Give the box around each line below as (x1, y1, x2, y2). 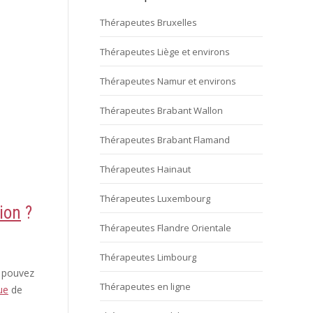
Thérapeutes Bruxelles (100, 16, 197, 29)
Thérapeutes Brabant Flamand (100, 133, 230, 146)
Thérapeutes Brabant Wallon (100, 104, 223, 117)
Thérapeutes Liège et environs (100, 45, 230, 58)
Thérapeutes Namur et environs (100, 75, 236, 87)
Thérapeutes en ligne (100, 280, 191, 293)
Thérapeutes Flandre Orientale (100, 221, 231, 234)
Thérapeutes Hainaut (100, 163, 191, 175)
